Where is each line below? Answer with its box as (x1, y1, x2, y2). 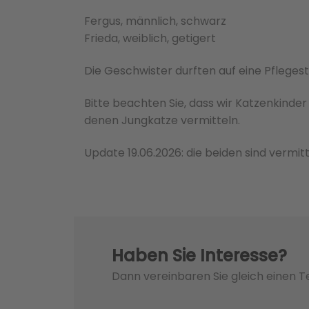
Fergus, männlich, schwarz (84, 13, 226, 30)
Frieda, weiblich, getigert (84, 30, 216, 47)
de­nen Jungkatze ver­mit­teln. (84, 112, 240, 129)
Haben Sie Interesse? (112, 244, 288, 268)
